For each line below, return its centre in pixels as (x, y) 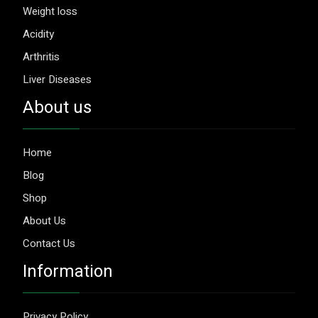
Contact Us (49, 243)
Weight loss (50, 11)
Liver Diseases (57, 79)
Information (68, 272)
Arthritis (41, 57)
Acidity (38, 34)
